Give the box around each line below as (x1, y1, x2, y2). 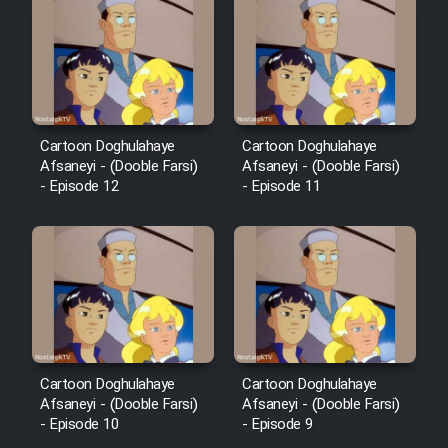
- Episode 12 (40, 175, 118, 199)
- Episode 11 (242, 175, 320, 199)
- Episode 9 (242, 412, 313, 437)
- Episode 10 (40, 412, 118, 437)
